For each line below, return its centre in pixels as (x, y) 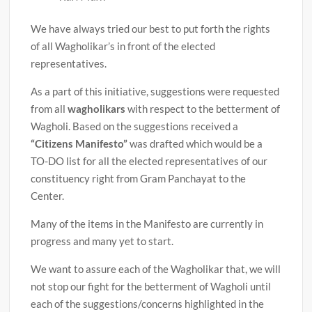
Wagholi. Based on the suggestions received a (135, 126)
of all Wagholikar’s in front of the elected (123, 46)
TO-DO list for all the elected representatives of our (149, 161)
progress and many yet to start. (102, 241)
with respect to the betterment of (203, 109)
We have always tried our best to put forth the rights (151, 29)
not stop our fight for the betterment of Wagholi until (151, 287)
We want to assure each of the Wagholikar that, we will (156, 269)
